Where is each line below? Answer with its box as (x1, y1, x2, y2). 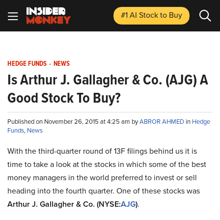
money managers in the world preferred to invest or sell (7, 172, 197, 183)
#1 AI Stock (121, 9, 160, 21)
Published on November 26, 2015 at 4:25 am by (7, 117, 139, 126)
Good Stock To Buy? (7, 87, 121, 109)
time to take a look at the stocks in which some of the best (7, 159, 206, 170)
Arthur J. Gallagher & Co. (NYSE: (7, 198, 121, 210)
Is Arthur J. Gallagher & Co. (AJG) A (7, 69, 208, 90)
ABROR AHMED (139, 117, 186, 126)
